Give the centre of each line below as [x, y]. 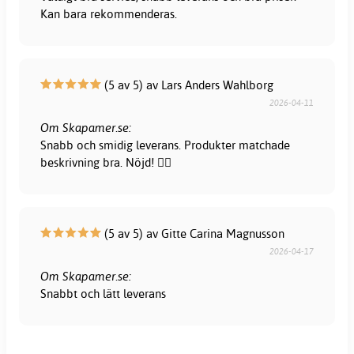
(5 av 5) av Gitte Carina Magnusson [193, 233]
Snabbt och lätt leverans [104, 293]
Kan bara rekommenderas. [109, 13]
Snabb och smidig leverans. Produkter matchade [166, 145]
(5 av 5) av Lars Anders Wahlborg [188, 85]
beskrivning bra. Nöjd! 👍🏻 [106, 162]
